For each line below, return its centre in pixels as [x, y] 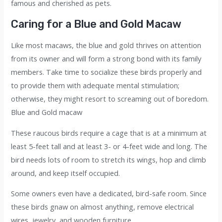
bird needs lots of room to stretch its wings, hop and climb [109, 159]
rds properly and [174, 72]
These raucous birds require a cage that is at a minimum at [109, 133]
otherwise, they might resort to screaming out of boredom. [110, 99]
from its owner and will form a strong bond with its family [106, 59]
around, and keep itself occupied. [66, 173]
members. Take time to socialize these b [78, 72]
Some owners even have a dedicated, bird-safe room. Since [109, 194]
